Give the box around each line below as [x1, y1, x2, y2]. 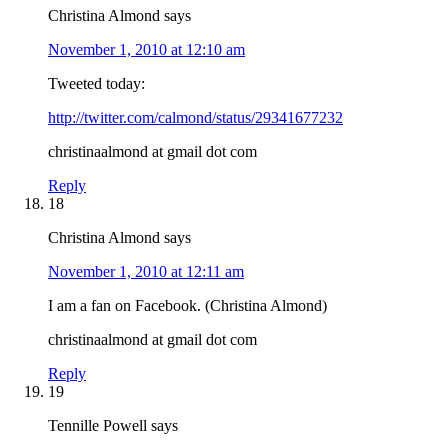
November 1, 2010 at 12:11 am [48, 262, 244, 280]
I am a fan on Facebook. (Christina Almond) [48, 296, 327, 314]
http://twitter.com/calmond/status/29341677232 [48, 108, 343, 126]
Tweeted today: [48, 74, 145, 92]
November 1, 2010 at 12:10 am [48, 40, 245, 58]
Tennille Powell [48, 416, 147, 434]
